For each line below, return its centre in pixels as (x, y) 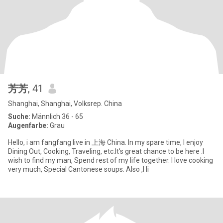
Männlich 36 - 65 (57, 116)
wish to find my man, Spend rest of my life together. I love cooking (111, 160)
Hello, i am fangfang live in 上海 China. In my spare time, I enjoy (17, 142)
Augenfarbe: (28, 125)
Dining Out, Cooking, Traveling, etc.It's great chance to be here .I (106, 151)
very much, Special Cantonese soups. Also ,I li (78, 169)
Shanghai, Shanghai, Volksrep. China (65, 104)
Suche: (19, 116)
